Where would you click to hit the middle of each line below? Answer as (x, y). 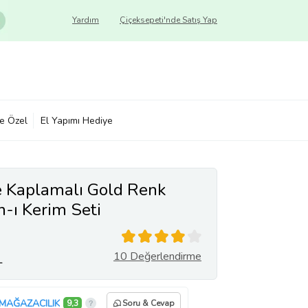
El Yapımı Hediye (77, 120)
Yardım (86, 20)
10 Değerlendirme (157, 256)
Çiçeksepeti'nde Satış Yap (168, 20)
